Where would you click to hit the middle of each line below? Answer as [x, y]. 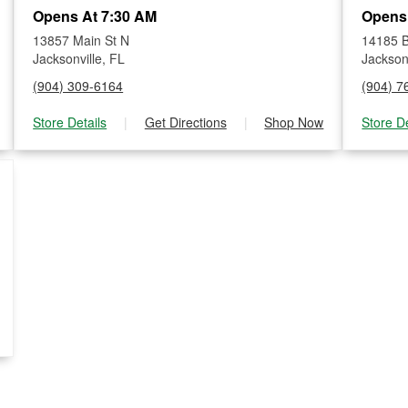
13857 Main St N [82, 40]
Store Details [70, 122]
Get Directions [185, 122]
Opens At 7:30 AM [95, 16]
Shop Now [294, 122]
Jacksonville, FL [79, 58]
